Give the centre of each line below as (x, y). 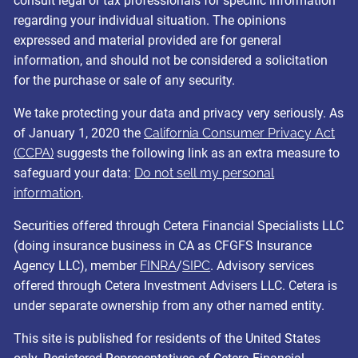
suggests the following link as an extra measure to (197, 153)
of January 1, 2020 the (79, 133)
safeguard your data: (74, 173)
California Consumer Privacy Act (240, 133)
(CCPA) (34, 153)
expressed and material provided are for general (148, 40)
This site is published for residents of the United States (167, 338)
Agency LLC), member (77, 265)
